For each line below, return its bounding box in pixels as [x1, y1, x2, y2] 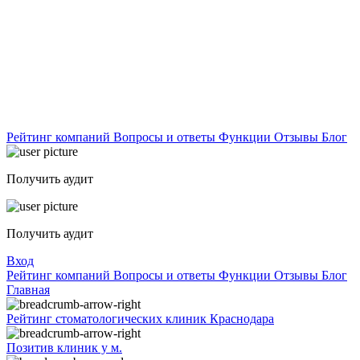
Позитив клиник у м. [6, 341, 122, 354]
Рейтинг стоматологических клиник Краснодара [6, 312, 274, 325]
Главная [6, 283, 50, 297]
